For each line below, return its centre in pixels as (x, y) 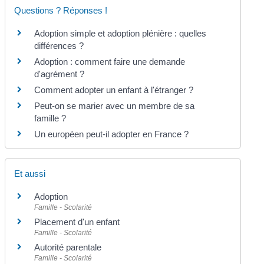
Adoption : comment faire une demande (110, 61)
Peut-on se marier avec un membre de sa (115, 105)
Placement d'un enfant (77, 222)
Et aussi (30, 173)
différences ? (59, 45)
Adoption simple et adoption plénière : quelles (121, 33)
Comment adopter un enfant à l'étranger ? (114, 90)
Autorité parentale (68, 247)
